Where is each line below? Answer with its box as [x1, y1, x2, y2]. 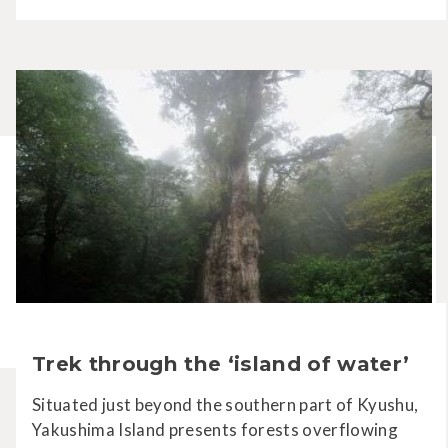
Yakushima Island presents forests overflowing [32, 419, 399, 441]
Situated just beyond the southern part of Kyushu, [32, 394, 419, 416]
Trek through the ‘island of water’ [32, 351, 410, 377]
